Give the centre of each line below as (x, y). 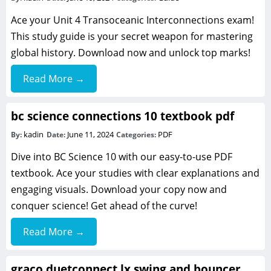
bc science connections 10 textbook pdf (122, 116)
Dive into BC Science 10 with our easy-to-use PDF (122, 157)
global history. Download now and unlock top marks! (131, 53)
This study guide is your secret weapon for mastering (132, 37)
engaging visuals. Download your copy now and (119, 190)
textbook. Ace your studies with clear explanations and (135, 173)
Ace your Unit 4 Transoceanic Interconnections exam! (132, 20)
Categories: (137, 135)
